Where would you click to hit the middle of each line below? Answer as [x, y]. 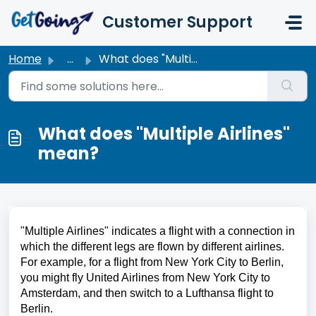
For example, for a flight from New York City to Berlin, [152, 262]
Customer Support [177, 22]
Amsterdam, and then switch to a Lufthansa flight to [147, 293]
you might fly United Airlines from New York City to [145, 278]
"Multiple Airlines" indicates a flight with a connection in [158, 231]
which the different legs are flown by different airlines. [152, 247]
